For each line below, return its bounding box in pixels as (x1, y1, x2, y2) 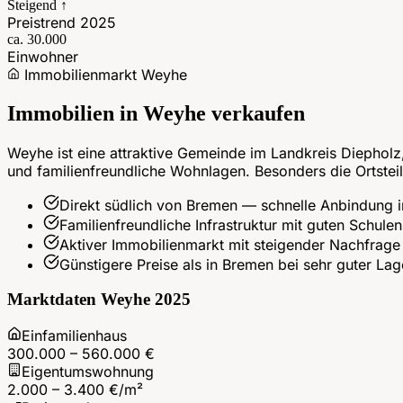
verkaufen (206, 101, 305, 125)
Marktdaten (7, 290, 101, 309)
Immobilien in (7, 101, 143, 125)
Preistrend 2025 (7, 13, 116, 31)
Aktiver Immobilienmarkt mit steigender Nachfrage (59, 235, 400, 254)
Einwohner (7, 47, 78, 66)
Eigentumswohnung (22, 363, 154, 381)
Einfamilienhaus (22, 327, 127, 345)
